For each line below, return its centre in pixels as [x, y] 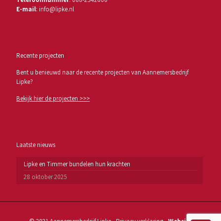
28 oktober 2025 [45, 177]
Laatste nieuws [36, 145]
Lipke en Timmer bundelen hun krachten [77, 164]
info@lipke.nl [56, 9]
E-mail [26, 9]
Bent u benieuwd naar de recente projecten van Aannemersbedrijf [102, 72]
